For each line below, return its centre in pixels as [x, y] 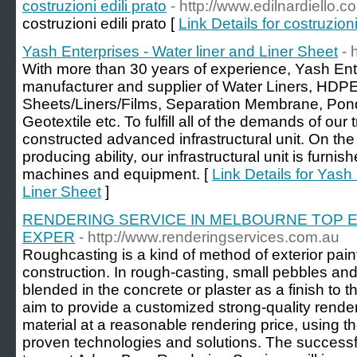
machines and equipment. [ [117, 174]
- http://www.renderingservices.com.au [209, 237]
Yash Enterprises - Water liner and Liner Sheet [180, 51]
